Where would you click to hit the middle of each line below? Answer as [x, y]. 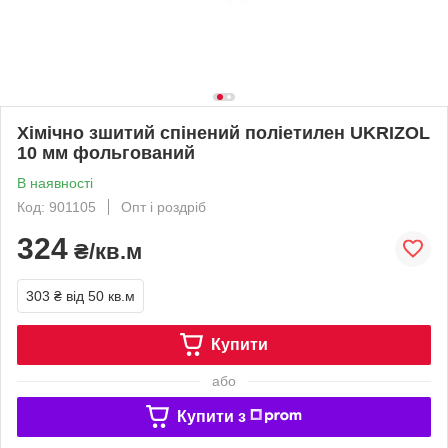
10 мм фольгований [106, 152]
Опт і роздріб [163, 206]
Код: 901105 [56, 206]
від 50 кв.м [100, 295]
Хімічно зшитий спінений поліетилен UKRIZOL [223, 132]
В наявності [55, 182]
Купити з [211, 416]
